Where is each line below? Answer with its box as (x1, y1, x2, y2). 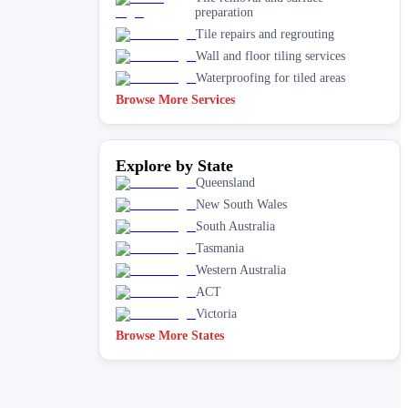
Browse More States (116, 328, 224, 342)
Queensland (196, 175, 255, 189)
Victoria (196, 306, 237, 321)
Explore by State (116, 156, 233, 175)
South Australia (196, 219, 275, 233)
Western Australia (196, 262, 286, 277)
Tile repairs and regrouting (196, 26, 334, 41)
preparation (195, 5, 254, 19)
